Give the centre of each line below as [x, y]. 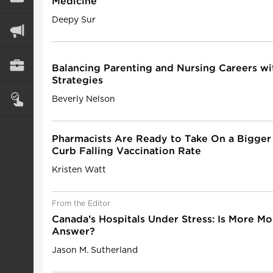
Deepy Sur [74, 20]
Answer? [73, 232]
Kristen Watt [79, 170]
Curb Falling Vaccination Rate [126, 151]
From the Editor [81, 204]
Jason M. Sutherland [95, 250]
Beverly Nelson [83, 99]
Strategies [77, 81]
